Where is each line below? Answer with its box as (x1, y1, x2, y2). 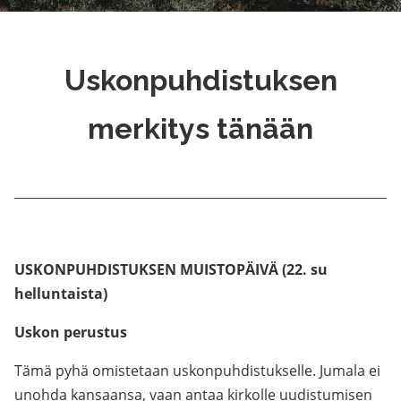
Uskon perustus (14, 322, 127, 342)
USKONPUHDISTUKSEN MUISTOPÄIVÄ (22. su (14, 260, 328, 279)
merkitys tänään (88, 112, 313, 145)
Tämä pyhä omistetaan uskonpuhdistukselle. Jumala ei (14, 361, 380, 380)
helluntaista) (14, 284, 107, 303)
